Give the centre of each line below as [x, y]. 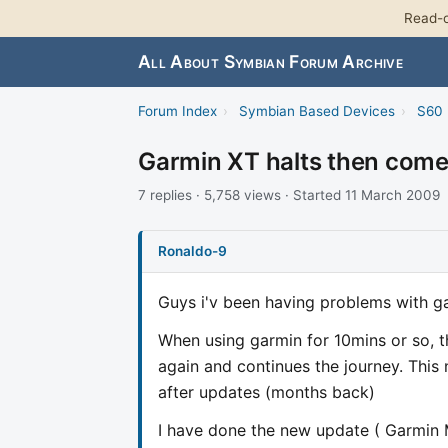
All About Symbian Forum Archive [270, 62]
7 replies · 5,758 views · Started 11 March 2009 [289, 195]
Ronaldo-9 [192, 250]
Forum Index [177, 111]
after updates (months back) [266, 391]
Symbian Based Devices [316, 111]
